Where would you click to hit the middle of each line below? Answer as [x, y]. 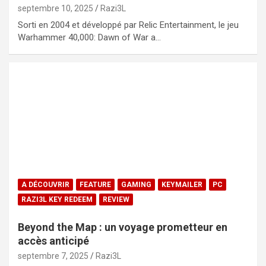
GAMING [136, 184]
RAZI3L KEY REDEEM [57, 199]
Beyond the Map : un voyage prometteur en [123, 227]
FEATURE [95, 184]
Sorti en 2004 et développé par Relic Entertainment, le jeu [128, 25]
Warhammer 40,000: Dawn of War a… [89, 38]
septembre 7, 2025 [53, 256]
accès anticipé [53, 240]
